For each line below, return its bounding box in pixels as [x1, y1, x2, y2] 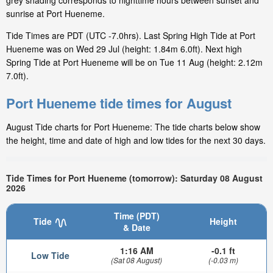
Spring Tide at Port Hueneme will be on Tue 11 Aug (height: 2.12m [6, 56, 263, 69]
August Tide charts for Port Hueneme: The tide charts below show [6, 121, 260, 133]
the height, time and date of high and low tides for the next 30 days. [6, 134, 266, 147]
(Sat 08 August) [111, 255, 162, 266]
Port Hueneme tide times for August [6, 93, 232, 113]
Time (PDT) [113, 210, 160, 222]
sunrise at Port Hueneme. [6, 7, 105, 20]
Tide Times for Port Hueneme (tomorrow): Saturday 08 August [6, 171, 263, 184]
